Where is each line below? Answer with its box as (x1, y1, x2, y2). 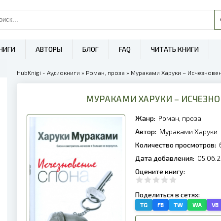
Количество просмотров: (135, 141, 218, 149)
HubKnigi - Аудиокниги (17, 69, 80, 76)
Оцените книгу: (135, 167, 186, 176)
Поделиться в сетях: (135, 190, 201, 199)
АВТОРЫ (36, 45, 62, 53)
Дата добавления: (135, 154, 196, 162)
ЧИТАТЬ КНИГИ (151, 45, 199, 53)
